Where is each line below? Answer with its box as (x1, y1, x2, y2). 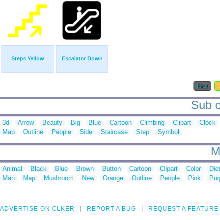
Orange (103, 174, 123, 182)
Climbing (140, 119, 165, 127)
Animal (2, 165, 22, 173)
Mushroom (44, 174, 74, 182)
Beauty (42, 119, 62, 127)
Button (102, 165, 121, 173)
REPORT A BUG (86, 205, 137, 213)
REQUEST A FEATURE (148, 205, 219, 213)
